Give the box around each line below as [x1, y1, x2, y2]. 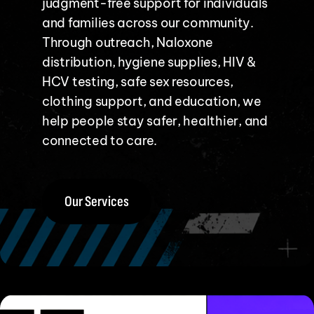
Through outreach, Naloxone [41, 34, 213, 50]
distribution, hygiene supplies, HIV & [41, 54, 256, 70]
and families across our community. [41, 15, 254, 31]
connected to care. [41, 132, 158, 149]
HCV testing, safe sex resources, [41, 74, 233, 90]
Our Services [64, 193, 129, 210]
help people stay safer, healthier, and [41, 113, 268, 129]
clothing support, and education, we [41, 93, 261, 109]
